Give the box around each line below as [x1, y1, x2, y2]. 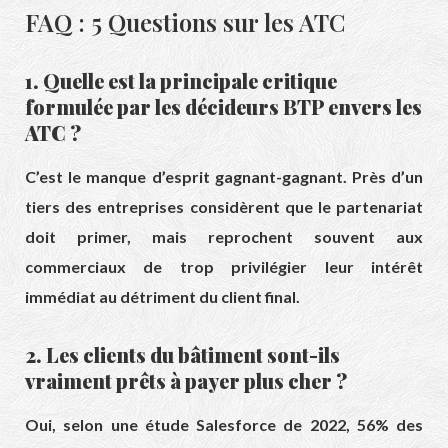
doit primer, [25, 227, 131, 247]
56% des [349, 415, 423, 435]
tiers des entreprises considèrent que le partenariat [25, 197, 423, 217]
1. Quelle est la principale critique [25, 67, 337, 95]
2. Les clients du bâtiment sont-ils [25, 341, 340, 369]
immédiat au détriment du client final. [25, 287, 300, 307]
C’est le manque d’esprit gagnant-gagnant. [25, 167, 347, 187]
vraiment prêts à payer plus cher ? [25, 367, 347, 395]
